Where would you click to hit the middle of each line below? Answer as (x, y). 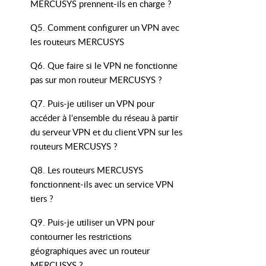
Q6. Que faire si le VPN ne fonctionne (104, 65)
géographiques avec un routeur (90, 251)
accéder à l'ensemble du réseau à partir (104, 118)
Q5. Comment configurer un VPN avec (105, 27)
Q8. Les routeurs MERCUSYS (87, 170)
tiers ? (42, 198)
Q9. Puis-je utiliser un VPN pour (92, 222)
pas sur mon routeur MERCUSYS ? (96, 80)
